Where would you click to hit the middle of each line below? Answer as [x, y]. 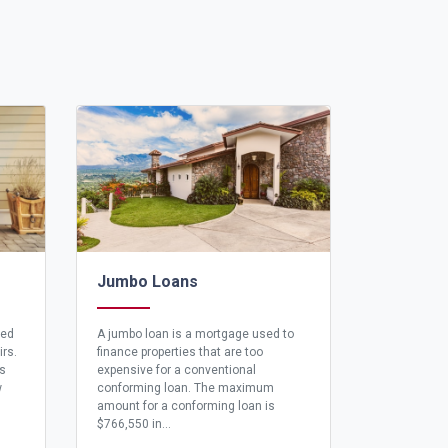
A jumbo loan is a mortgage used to [195, 334]
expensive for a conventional [176, 370]
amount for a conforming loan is [186, 406]
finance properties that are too [180, 352]
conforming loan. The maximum [185, 388]
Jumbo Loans [147, 282]
